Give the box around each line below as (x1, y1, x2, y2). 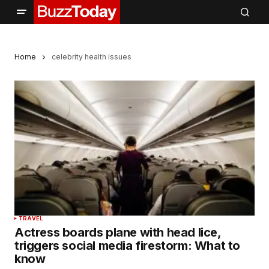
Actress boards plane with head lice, (14, 225, 221, 240)
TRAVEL (19, 215, 43, 222)
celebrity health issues (52, 52, 131, 61)
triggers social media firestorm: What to (14, 238, 241, 253)
